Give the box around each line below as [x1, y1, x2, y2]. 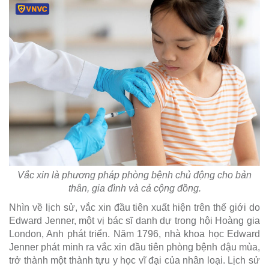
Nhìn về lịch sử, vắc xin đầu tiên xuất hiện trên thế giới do [9, 202, 260, 213]
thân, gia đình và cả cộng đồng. [68, 183, 201, 194]
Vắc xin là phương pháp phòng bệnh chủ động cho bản [17, 170, 252, 181]
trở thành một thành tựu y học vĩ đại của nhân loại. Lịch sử [9, 255, 260, 266]
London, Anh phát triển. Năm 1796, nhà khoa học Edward [9, 229, 260, 240]
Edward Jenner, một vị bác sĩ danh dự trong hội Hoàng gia [9, 216, 260, 226]
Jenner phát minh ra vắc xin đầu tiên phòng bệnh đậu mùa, [9, 242, 260, 253]
